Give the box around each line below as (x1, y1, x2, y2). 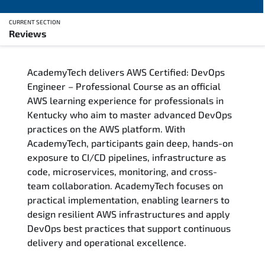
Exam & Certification (9, 222, 98, 234)
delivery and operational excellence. (27, 236, 186, 248)
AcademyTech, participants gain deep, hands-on (27, 137, 233, 148)
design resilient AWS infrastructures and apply (27, 208, 230, 219)
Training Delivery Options (9, 77, 119, 89)
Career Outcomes (9, 135, 85, 147)
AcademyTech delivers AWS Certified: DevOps (27, 66, 225, 77)
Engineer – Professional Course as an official (27, 80, 221, 92)
